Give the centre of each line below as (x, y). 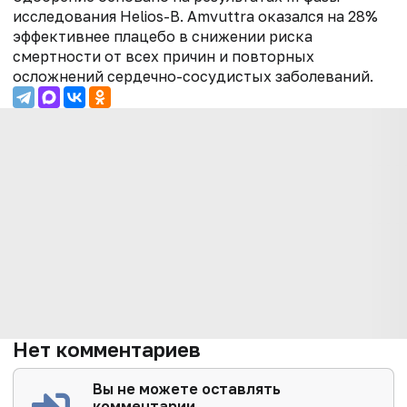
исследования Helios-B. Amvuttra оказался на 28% (195, 17)
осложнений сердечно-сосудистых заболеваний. (193, 77)
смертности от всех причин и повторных (164, 57)
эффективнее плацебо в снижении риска (163, 37)
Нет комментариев (107, 350)
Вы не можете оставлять (187, 389)
